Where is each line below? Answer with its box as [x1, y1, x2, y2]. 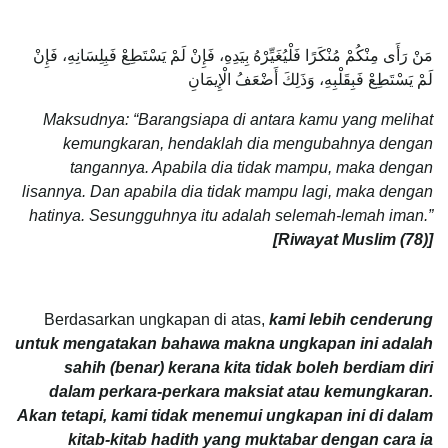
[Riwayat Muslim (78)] [273, 230, 433, 248]
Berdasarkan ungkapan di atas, [44, 310, 269, 328]
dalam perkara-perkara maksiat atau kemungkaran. [49, 382, 433, 400]
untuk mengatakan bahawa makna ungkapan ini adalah [15, 334, 433, 352]
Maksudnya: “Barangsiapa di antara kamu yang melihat [43, 110, 433, 128]
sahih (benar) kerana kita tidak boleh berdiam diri [64, 358, 433, 376]
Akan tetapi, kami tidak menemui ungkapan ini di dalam [17, 406, 433, 424]
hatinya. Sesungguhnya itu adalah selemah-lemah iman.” [29, 206, 433, 224]
